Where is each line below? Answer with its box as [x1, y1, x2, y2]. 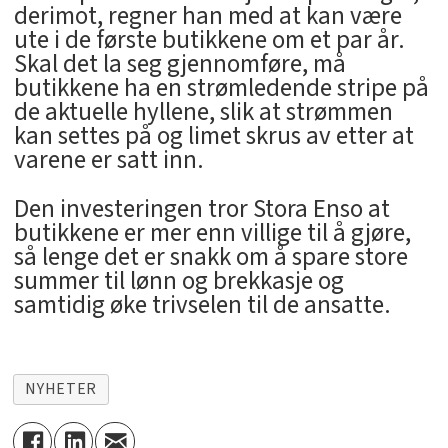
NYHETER [25, 378, 97, 401]
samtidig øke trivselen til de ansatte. [13, 287, 391, 324]
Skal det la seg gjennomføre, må [13, 46, 346, 83]
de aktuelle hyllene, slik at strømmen [13, 94, 393, 131]
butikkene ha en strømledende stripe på [13, 70, 429, 107]
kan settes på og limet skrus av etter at [13, 118, 414, 155]
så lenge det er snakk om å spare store [13, 239, 408, 276]
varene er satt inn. [13, 142, 204, 179]
